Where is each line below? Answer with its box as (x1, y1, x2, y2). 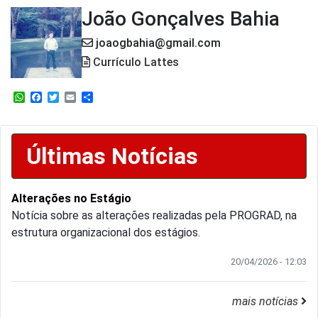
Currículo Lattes (90, 55, 179, 70)
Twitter (59, 90, 97, 104)
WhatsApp (25, 90, 77, 104)
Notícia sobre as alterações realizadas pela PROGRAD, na (11, 209, 297, 223)
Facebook (42, 90, 92, 104)
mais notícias (232, 295, 301, 309)
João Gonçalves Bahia (82, 7, 280, 31)
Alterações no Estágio (11, 192, 131, 206)
